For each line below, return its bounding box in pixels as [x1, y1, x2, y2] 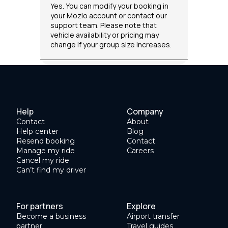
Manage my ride [16, 146, 75, 156]
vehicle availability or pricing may [50, 30, 159, 40]
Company [127, 106, 163, 118]
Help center [16, 127, 59, 136]
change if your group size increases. [50, 40, 172, 50]
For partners [16, 201, 63, 212]
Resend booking [16, 136, 75, 146]
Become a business [16, 212, 86, 221]
